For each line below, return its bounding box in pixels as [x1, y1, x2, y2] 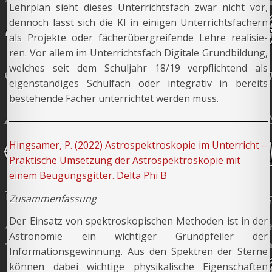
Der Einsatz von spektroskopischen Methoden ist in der [9, 214, 268, 228]
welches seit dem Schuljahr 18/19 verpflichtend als [9, 61, 268, 75]
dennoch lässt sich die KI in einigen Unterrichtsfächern [9, 15, 268, 29]
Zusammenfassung [9, 191, 97, 205]
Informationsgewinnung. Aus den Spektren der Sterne [9, 245, 268, 259]
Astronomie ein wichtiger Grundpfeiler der [9, 229, 268, 243]
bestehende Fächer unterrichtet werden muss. [9, 91, 219, 105]
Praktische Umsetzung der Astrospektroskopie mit [9, 153, 241, 167]
